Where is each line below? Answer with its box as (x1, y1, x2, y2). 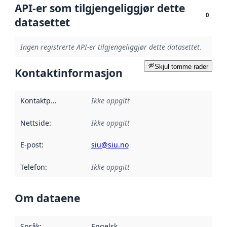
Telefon (20, 162, 45, 172)
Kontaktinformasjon (15, 65, 123, 80)
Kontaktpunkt (50, 96, 56, 106)
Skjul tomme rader (155, 62, 208, 70)
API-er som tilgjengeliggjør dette (15, 1, 185, 16)
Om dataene (15, 191, 80, 206)
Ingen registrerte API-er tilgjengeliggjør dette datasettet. (20, 42, 202, 52)
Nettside (20, 118, 49, 128)
